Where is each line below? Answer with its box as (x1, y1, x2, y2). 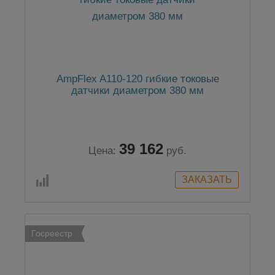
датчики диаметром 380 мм (71, 85, 204, 96)
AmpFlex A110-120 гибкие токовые (56, 73, 219, 85)
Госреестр (31, 228, 72, 238)
